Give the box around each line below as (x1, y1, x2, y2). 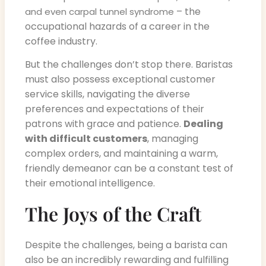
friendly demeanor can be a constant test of (25, 161, 233, 176)
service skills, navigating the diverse (25, 87, 190, 102)
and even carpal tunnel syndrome (25, 5, 174, 18)
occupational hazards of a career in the (25, 19, 210, 33)
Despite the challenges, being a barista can (25, 237, 227, 252)
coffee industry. (25, 34, 97, 48)
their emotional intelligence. (25, 176, 155, 191)
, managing (147, 132, 198, 146)
